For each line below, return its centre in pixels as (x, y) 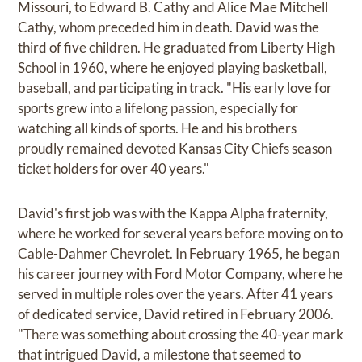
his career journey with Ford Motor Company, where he (181, 273)
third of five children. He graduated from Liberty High (177, 47)
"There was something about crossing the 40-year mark (181, 334)
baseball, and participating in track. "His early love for (175, 87)
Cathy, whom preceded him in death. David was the (169, 27)
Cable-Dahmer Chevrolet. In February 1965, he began (179, 253)
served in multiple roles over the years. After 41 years (176, 293)
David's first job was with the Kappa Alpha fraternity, (173, 213)
